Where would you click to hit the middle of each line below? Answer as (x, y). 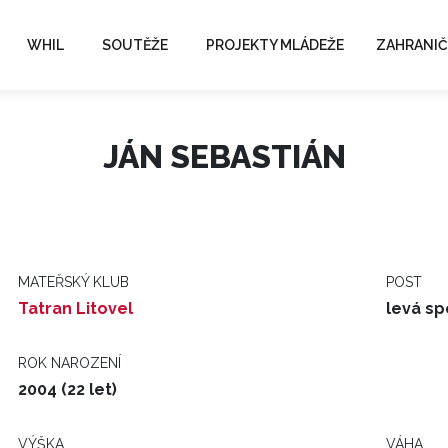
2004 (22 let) (67, 389)
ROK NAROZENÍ (69, 363)
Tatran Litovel (75, 308)
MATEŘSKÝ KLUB (73, 282)
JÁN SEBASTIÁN (224, 156)
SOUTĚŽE (135, 44)
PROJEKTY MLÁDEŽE (275, 44)
